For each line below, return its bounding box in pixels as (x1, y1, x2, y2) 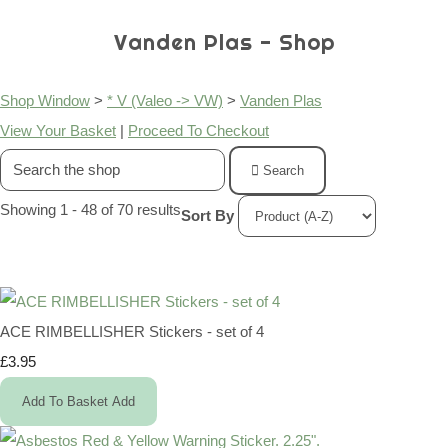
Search (263, 163, 304, 179)
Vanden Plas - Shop (113, 29, 335, 57)
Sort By (181, 206, 234, 224)
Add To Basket (22, 394, 108, 410)
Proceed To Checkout (128, 122, 269, 140)
